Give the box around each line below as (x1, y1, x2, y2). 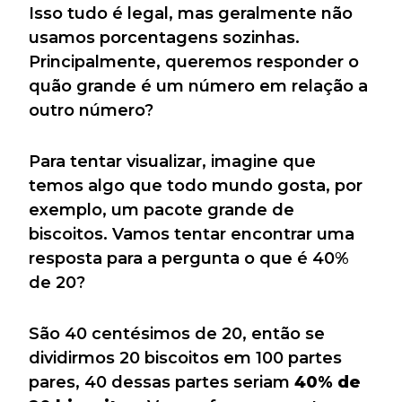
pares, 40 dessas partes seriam (29, 372, 294, 393)
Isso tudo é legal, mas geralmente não (29, 4, 353, 24)
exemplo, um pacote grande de (29, 200, 294, 221)
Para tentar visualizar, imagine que (29, 152, 316, 172)
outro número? (29, 100, 153, 121)
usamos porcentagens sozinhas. (29, 28, 300, 48)
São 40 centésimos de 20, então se (29, 324, 325, 345)
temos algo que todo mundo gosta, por (29, 176, 363, 197)
